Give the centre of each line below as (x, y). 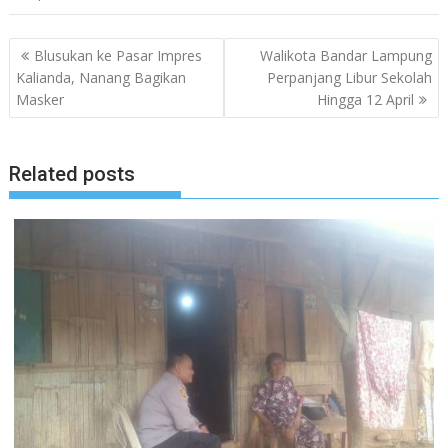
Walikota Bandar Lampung (345, 55)
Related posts (72, 174)
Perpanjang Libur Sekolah (349, 77)
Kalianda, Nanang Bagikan (101, 77)
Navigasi (55, 49)
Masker (40, 99)
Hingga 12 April (365, 99)
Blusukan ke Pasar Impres (118, 55)
